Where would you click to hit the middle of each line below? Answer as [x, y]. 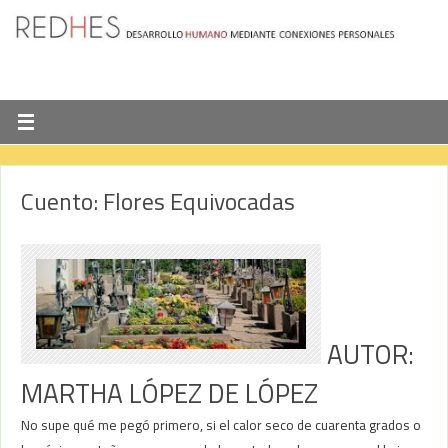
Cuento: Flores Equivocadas [158, 201]
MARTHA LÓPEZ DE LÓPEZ [170, 393]
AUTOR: [368, 354]
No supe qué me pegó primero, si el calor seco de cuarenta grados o [221, 425]
